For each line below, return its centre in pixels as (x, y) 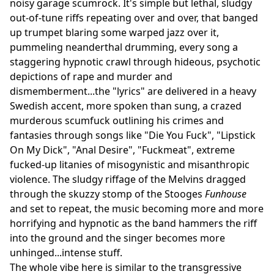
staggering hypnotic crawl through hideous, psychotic (135, 61)
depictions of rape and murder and (91, 76)
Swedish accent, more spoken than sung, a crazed (126, 106)
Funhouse (226, 194)
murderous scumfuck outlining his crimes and (117, 120)
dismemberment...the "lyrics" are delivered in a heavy (133, 91)
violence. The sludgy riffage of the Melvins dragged (128, 179)
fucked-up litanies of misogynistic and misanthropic (130, 164)
